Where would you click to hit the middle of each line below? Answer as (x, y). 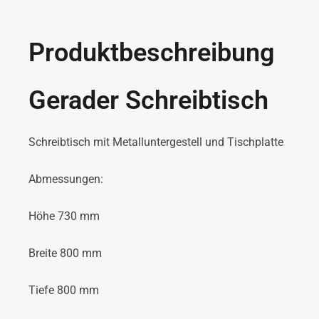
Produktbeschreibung (151, 53)
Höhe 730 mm (64, 216)
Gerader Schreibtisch (148, 100)
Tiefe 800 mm (64, 291)
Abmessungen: (66, 179)
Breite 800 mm (65, 253)
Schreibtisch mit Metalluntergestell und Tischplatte (156, 142)
